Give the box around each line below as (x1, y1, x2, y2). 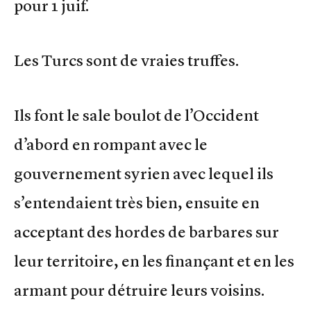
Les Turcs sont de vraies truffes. (14, 51, 239, 71)
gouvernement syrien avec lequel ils (14, 164, 274, 184)
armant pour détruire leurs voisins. (14, 280, 264, 301)
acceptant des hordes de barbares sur (14, 222, 279, 242)
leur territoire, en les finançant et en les (14, 251, 294, 271)
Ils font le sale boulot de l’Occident (14, 106, 259, 126)
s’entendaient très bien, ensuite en (14, 193, 260, 213)
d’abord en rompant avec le (14, 135, 208, 155)
